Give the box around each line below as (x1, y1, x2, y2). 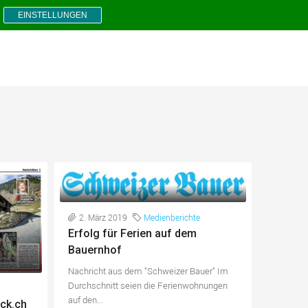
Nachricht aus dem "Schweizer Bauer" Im (67, 264, 228, 277)
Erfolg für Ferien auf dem (67, 226, 197, 240)
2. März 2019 (78, 211, 127, 223)
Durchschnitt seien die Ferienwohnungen (67, 278, 228, 291)
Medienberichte (143, 211, 200, 223)
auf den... (67, 293, 103, 306)
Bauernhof (67, 243, 122, 256)
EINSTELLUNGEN (18, 10, 87, 20)
